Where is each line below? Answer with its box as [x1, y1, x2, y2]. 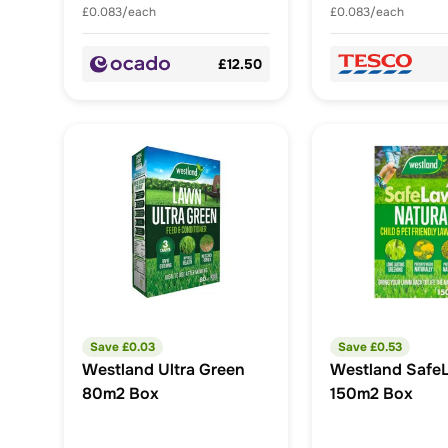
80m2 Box [82, 383, 159, 405]
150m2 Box [330, 383, 413, 405]
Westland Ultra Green [82, 359, 245, 381]
